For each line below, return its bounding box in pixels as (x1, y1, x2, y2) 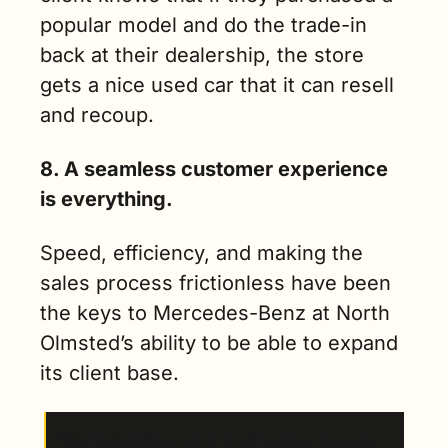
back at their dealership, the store (40, 43, 364, 68)
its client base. (40, 361, 191, 386)
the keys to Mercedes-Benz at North (40, 301, 390, 326)
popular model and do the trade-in (40, 13, 367, 38)
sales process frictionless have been (40, 271, 391, 296)
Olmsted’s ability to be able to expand (40, 331, 398, 356)
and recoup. (40, 103, 154, 128)
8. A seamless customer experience (40, 157, 388, 182)
